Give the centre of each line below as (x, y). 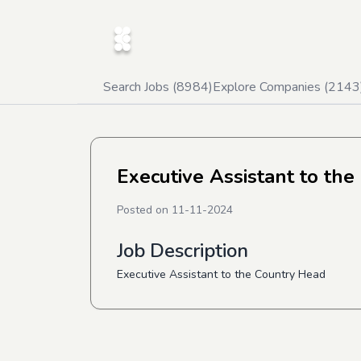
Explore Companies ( (270, 87)
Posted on (144, 210)
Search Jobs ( (140, 87)
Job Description (183, 251)
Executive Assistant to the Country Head (221, 274)
